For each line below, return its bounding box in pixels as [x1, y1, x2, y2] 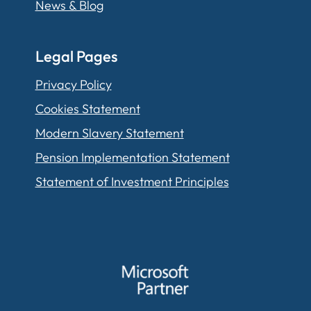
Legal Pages [35, 46, 117, 66]
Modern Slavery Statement [35, 124, 184, 141]
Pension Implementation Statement [35, 149, 230, 165]
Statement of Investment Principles [35, 173, 229, 190]
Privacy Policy [35, 76, 112, 92]
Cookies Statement [35, 100, 140, 117]
